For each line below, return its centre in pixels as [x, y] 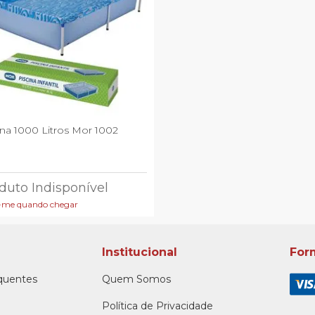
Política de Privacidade [157, 306]
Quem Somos [136, 279]
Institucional [139, 252]
